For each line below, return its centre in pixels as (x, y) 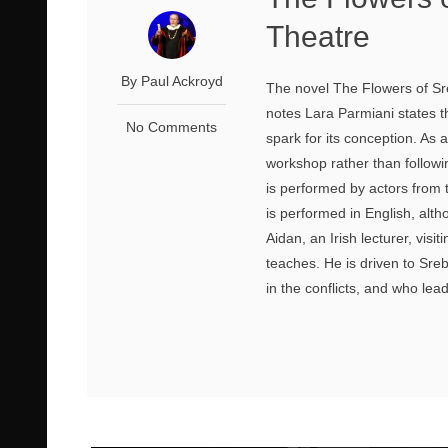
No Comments (172, 126)
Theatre (318, 36)
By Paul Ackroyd (171, 80)
